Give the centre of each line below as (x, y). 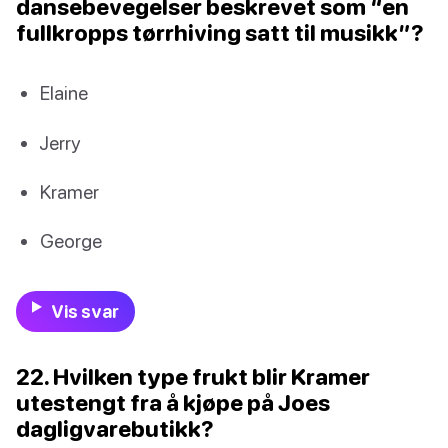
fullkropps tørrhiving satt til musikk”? (220, 33)
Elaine (64, 93)
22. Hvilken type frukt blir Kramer (193, 377)
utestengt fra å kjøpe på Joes (173, 403)
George (71, 240)
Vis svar (84, 312)
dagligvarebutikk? (115, 429)
